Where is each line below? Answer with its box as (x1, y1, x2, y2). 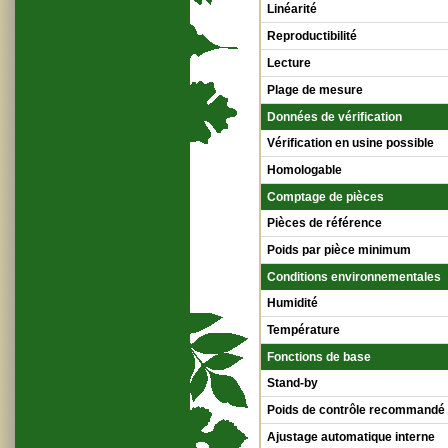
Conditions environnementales (267, 270, 441, 284)
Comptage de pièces (267, 190, 384, 204)
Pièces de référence (267, 216, 382, 230)
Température (267, 323, 340, 337)
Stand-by (267, 376, 318, 390)
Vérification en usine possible (267, 136, 434, 150)
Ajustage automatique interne (267, 430, 435, 444)
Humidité (267, 296, 318, 310)
